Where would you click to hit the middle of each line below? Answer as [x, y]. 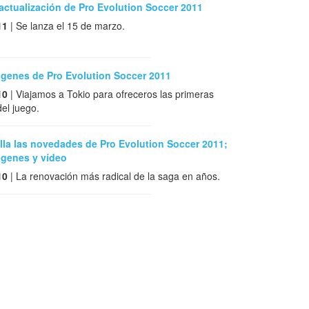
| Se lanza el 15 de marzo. [66, 26]
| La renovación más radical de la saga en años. [114, 176]
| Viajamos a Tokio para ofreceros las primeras [111, 94]
